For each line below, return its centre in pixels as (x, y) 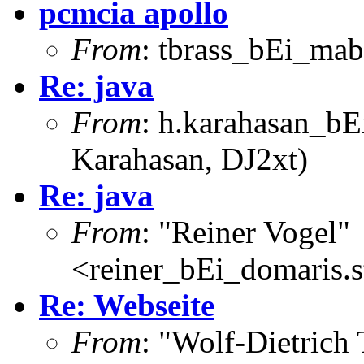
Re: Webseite (127, 305)
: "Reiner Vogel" (246, 232)
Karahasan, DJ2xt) (190, 158)
